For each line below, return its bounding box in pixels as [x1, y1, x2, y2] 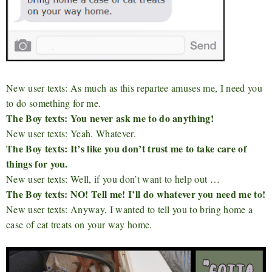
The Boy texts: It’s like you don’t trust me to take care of [6, 141, 246, 156]
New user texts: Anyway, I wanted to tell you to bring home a [6, 203, 253, 216]
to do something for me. [6, 97, 101, 110]
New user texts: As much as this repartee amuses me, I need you [6, 81, 262, 95]
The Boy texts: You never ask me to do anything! [6, 111, 214, 126]
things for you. [6, 157, 68, 171]
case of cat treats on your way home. [6, 218, 152, 231]
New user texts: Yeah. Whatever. [6, 127, 136, 140]
